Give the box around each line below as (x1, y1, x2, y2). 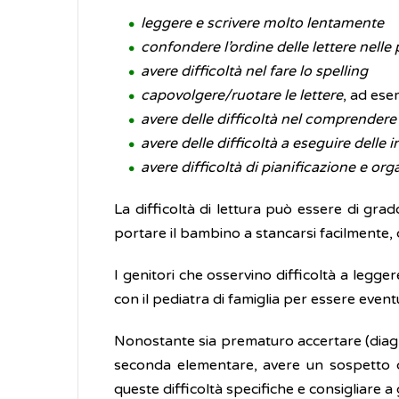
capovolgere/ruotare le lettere (141, 86, 343, 104)
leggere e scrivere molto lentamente (141, 14, 384, 32)
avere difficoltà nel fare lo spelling (141, 62, 368, 80)
